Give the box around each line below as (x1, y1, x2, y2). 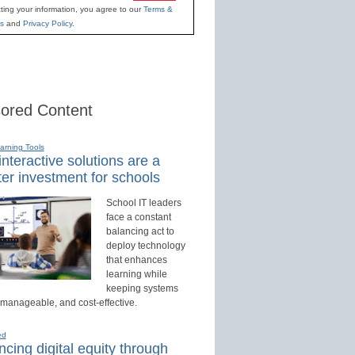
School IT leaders (105, 197, 181, 209)
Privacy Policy (22, 19, 72, 29)
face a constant (105, 212, 171, 223)
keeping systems (105, 283, 178, 295)
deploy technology (105, 240, 185, 252)
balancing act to (105, 226, 174, 238)
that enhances (105, 254, 167, 266)
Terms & (143, 5, 173, 14)
